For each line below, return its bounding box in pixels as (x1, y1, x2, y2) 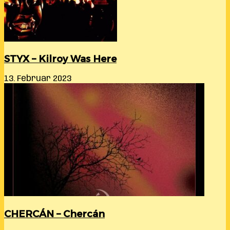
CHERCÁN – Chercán (4, 207, 105, 220)
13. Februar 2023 (4, 74, 71, 84)
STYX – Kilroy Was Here (4, 53, 117, 65)
